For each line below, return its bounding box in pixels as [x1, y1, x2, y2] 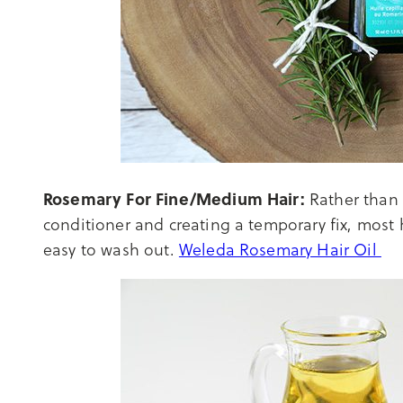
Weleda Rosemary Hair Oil [178, 237, 381, 261]
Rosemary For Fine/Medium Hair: [43, 186, 305, 210]
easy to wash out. [43, 237, 179, 261]
